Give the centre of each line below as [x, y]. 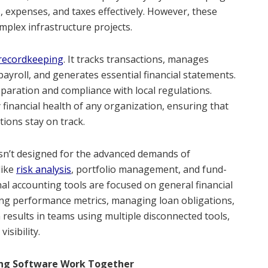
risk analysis [44, 170]
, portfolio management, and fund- [149, 170]
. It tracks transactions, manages [136, 60]
